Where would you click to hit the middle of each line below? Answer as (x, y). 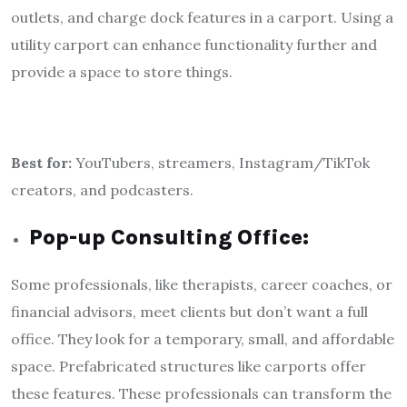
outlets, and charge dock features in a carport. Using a (202, 17)
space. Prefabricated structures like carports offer (189, 366)
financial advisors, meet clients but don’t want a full (189, 311)
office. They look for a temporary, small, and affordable (203, 338)
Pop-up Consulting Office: (169, 237)
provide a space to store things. (122, 71)
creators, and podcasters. (102, 189)
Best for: (41, 162)
